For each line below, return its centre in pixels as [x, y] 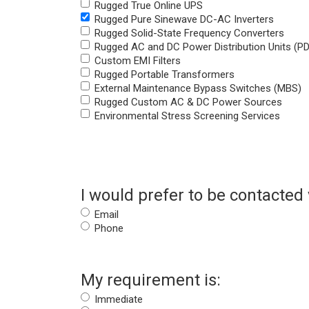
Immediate [119, 300]
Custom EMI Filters [138, 61]
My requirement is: [151, 280]
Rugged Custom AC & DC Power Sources [188, 102]
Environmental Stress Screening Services [187, 116]
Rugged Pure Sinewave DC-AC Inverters [184, 20]
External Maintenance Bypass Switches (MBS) [198, 89]
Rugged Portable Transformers [165, 75]
